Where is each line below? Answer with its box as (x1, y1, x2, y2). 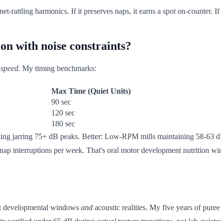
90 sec (51, 97, 71, 106)
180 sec (51, 119, 75, 128)
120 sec (51, 108, 75, 117)
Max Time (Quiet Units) (51, 86, 131, 95)
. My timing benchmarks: (18, 64, 96, 73)
